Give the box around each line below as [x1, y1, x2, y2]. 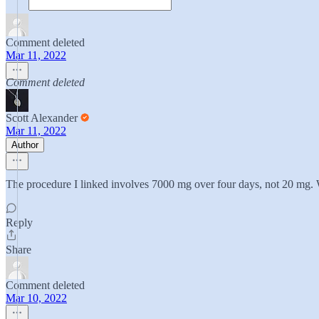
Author [11, 140, 38, 150]
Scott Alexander [6, 112, 78, 124]
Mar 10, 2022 [6, 292, 67, 304]
